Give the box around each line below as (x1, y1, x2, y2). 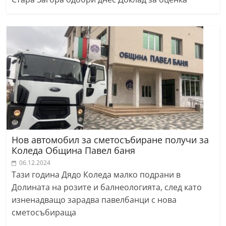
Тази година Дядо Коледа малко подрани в (12, 169, 181, 181)
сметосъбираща (12, 207, 77, 218)
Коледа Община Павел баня (12, 144, 136, 157)
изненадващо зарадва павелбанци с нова (12, 194, 177, 206)
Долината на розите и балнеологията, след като (12, 182, 202, 193)
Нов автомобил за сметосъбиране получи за (12, 134, 209, 146)
